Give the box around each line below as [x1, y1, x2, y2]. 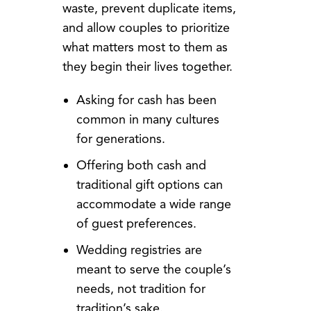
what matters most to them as [62, 40, 228, 56]
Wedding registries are [76, 242, 202, 258]
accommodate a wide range [76, 196, 231, 212]
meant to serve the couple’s [76, 262, 231, 278]
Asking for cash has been [76, 92, 217, 108]
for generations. [76, 131, 165, 147]
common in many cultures [76, 112, 219, 128]
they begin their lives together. [62, 59, 233, 75]
